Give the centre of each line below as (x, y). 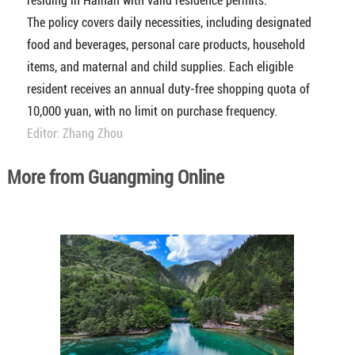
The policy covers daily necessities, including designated (169, 23)
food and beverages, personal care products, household (166, 45)
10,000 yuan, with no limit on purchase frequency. (152, 112)
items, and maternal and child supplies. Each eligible (160, 67)
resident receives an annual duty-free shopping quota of (168, 90)
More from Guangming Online (115, 178)
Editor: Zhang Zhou (74, 134)
